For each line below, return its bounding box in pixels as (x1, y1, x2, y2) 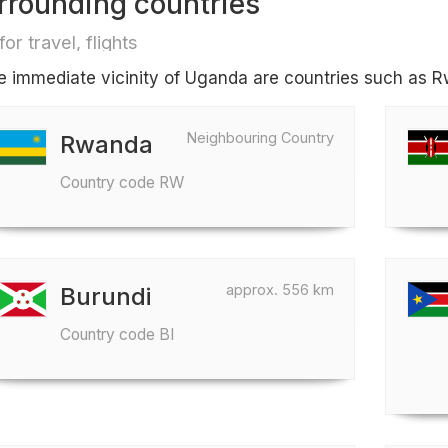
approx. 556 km (226, 281, 335, 298)
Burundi (59, 282, 151, 311)
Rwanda (59, 130, 153, 159)
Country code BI (59, 325, 174, 344)
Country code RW (59, 173, 184, 192)
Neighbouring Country (187, 129, 335, 146)
